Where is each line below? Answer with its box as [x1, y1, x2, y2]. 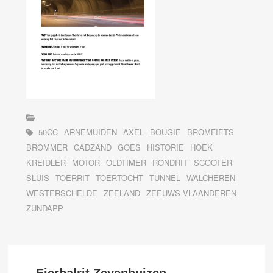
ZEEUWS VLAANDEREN [146, 186, 237, 199]
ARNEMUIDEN [64, 126, 118, 138]
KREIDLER [26, 156, 66, 168]
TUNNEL [149, 171, 181, 183]
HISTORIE [147, 141, 185, 153]
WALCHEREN [186, 171, 236, 183]
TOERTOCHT [96, 171, 144, 183]
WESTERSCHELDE [26, 186, 98, 199]
